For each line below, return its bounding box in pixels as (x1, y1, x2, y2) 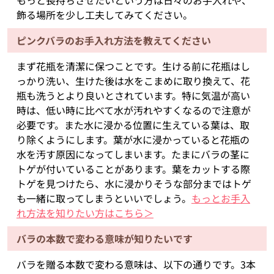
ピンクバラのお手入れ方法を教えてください (16, 33, 211, 48)
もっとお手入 (191, 191, 250, 206)
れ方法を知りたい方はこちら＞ (16, 206, 154, 221)
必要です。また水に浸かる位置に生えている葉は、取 (16, 117, 250, 133)
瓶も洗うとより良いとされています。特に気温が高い (16, 88, 250, 103)
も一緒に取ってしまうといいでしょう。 (16, 191, 191, 206)
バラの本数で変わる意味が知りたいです (16, 231, 193, 246)
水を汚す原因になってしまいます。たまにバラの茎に (16, 147, 250, 162)
